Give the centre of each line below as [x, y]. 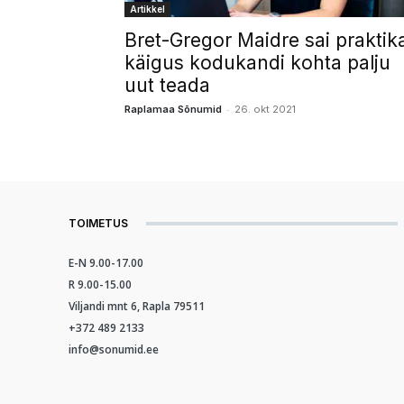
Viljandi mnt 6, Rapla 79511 [137, 306]
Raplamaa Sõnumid [173, 109]
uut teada [167, 85]
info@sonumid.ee [114, 349]
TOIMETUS [98, 223]
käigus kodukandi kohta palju [257, 63]
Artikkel [147, 9]
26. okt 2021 [265, 109]
